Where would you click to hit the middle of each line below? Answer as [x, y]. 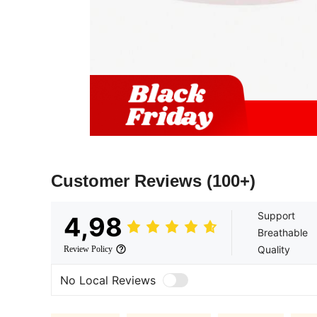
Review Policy [88, 249]
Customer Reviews [129, 181]
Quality [274, 250]
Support [276, 216]
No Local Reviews [108, 280]
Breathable [283, 233]
